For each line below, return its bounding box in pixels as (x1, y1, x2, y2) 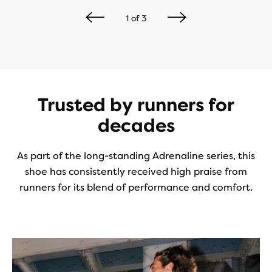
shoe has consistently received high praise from (25, 166, 247, 177)
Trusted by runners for (38, 95, 234, 115)
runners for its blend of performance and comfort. (19, 182, 253, 193)
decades (97, 115, 175, 136)
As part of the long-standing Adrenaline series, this (17, 150, 255, 161)
